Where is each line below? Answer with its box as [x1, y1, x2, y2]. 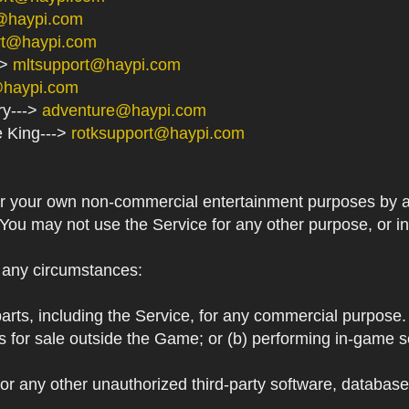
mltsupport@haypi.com [13, 55, 181, 74]
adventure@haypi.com [42, 100, 206, 120]
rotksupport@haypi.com [71, 123, 245, 142]
